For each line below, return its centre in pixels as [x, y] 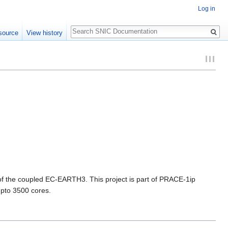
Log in [207, 9]
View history [44, 33]
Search [87, 26]
